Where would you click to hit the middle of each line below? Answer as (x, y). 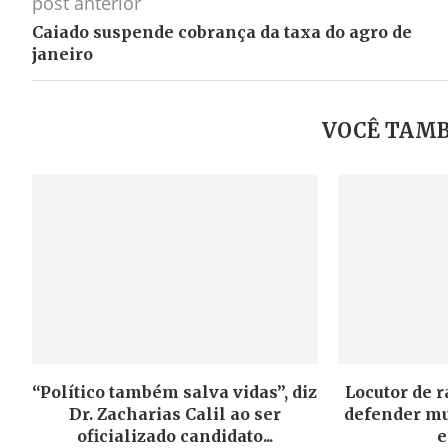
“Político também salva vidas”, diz (175, 392)
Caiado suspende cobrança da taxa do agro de (222, 32)
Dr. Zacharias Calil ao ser (174, 414)
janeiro (62, 54)
